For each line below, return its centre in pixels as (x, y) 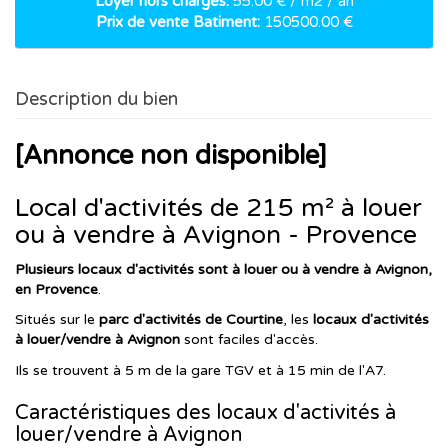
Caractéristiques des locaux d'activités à (205, 412)
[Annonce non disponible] (171, 156)
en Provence (56, 289)
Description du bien (96, 99)
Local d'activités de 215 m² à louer (218, 208)
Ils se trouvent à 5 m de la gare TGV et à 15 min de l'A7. (200, 370)
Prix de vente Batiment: (177, 22)
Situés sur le (57, 320)
